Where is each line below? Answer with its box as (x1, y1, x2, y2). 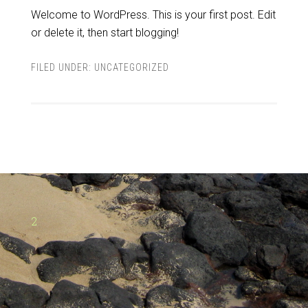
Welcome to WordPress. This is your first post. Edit (30, 8, 276, 21)
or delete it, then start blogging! (30, 26, 179, 39)
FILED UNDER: (30, 62, 94, 73)
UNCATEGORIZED (93, 62, 169, 73)
